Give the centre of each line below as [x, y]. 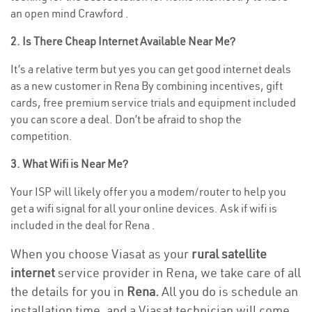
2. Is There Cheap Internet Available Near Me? [123, 41]
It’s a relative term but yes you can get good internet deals [151, 69]
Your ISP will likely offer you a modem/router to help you [148, 192]
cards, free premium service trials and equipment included [153, 102]
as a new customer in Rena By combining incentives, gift [147, 86]
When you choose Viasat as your [101, 254]
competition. [41, 136]
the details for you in [69, 291]
